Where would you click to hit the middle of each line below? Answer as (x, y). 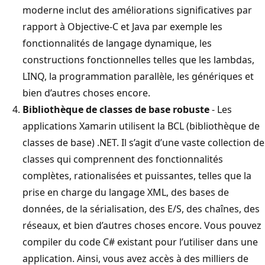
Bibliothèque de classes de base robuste (116, 109)
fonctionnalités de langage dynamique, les (117, 43)
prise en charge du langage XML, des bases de (126, 192)
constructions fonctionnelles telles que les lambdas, (138, 59)
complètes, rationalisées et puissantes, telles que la (137, 175)
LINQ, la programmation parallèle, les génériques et (138, 76)
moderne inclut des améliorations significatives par (137, 10)
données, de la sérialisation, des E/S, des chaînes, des (141, 209)
